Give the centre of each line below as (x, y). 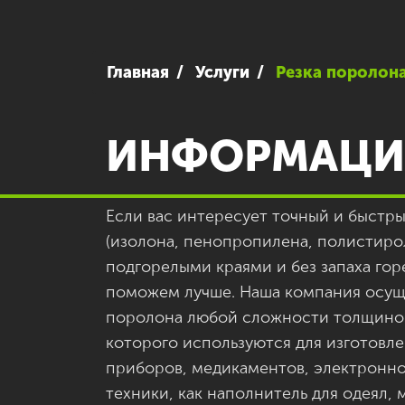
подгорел (142, 267)
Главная (138, 73)
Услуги (222, 73)
